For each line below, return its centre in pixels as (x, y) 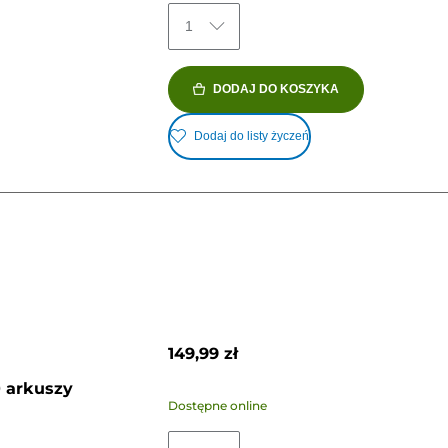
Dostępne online (217, 406)
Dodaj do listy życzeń (251, 136)
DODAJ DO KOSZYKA (275, 88)
